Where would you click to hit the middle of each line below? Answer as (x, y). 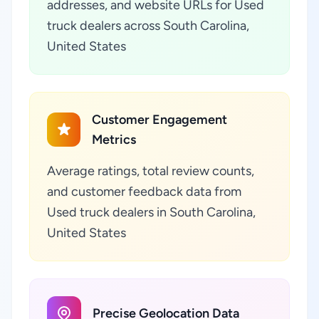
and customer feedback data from (144, 192)
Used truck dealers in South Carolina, (151, 212)
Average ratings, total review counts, (151, 171)
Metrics (114, 140)
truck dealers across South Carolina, (148, 26)
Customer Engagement (160, 120)
